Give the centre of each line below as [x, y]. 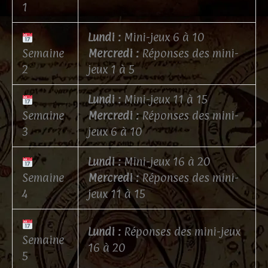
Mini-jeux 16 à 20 [165, 162]
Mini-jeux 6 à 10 [162, 37]
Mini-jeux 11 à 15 [165, 100]
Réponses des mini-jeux [181, 232]
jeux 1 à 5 [112, 70]
